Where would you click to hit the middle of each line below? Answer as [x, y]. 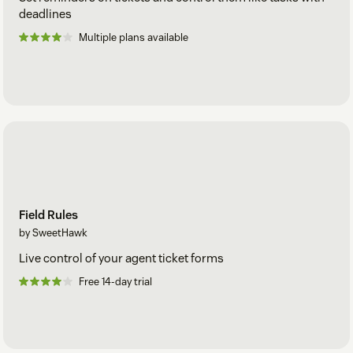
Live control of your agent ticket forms [121, 258]
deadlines [45, 14]
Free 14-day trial [115, 281]
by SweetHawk [53, 232]
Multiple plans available [134, 38]
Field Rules [48, 214]
